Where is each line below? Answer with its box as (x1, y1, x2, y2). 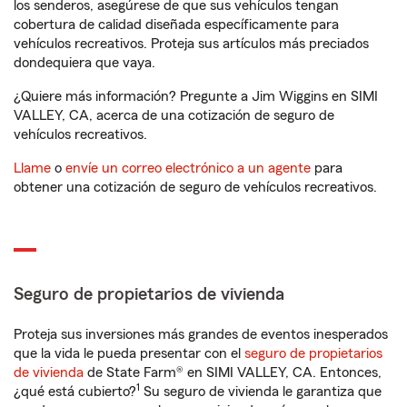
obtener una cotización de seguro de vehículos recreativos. (14, 180, 377, 194)
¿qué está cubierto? (14, 384, 136, 399)
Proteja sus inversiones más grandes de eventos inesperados (14, 327, 388, 342)
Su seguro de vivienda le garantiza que (140, 384, 382, 399)
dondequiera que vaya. (14, 55, 155, 70)
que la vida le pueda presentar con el (14, 346, 244, 361)
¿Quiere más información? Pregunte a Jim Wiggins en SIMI (14, 89, 378, 104)
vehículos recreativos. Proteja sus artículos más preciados (14, 36, 369, 51)
